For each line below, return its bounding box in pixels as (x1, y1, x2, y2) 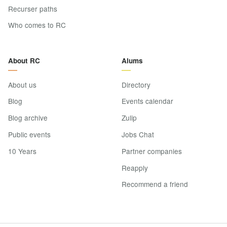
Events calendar (122, 96, 173, 106)
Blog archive (8, 112, 48, 123)
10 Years (8, 145, 36, 156)
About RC (8, 56, 40, 66)
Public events (8, 129, 51, 140)
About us (8, 79, 36, 90)
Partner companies (122, 145, 182, 156)
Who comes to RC (8, 20, 66, 30)
